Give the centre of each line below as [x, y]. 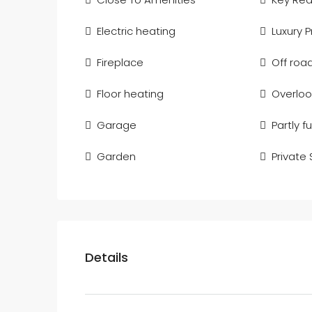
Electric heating [136, 31]
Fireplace [120, 62]
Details [107, 257]
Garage [117, 125]
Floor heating [130, 94]
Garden [116, 156]
